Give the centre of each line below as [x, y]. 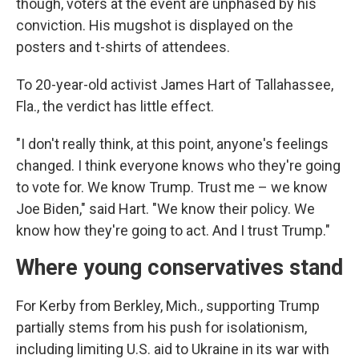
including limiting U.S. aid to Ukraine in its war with [173, 349]
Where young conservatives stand [179, 268]
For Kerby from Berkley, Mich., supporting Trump [168, 306]
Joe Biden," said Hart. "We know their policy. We [165, 209]
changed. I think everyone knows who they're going [178, 165]
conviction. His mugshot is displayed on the [155, 25]
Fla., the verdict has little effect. [115, 106]
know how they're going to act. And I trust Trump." [173, 230]
